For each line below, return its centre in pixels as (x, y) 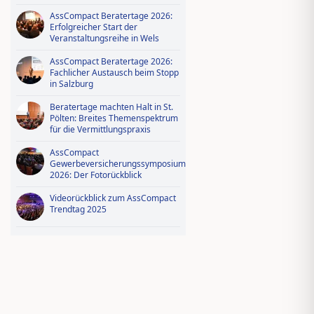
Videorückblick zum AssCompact (113, 198)
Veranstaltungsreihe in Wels (104, 38)
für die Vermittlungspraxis (100, 129)
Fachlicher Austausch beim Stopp (114, 73)
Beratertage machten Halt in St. (111, 107)
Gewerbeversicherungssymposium (118, 164)
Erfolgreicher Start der (94, 27)
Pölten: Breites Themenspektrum (114, 118)
